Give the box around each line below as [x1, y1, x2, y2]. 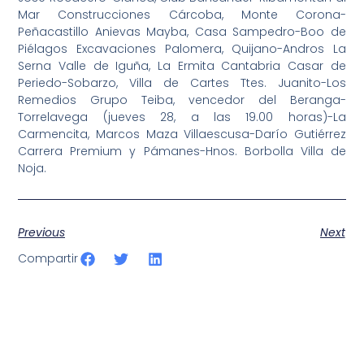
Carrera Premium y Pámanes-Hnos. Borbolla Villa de [18, 143, 346, 160]
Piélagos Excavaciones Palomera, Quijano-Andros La [18, 41, 346, 58]
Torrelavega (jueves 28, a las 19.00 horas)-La [18, 109, 346, 126]
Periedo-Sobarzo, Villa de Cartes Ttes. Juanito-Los [18, 75, 346, 92]
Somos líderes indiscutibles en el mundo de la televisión [27, 336, 305, 353]
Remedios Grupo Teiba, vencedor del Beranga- [18, 92, 346, 109]
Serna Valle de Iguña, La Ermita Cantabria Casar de [18, 58, 346, 75]
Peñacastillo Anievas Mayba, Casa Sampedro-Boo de [18, 24, 346, 41]
